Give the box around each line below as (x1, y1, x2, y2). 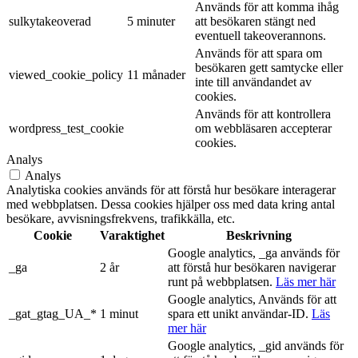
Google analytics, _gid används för (168, 339, 344, 353)
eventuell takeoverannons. (195, 29, 326, 43)
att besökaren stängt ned (195, 14, 316, 29)
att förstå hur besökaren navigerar (168, 261, 336, 275)
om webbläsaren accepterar (195, 121, 332, 136)
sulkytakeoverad (9, 14, 91, 29)
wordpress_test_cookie (9, 121, 124, 136)
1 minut (100, 307, 138, 321)
